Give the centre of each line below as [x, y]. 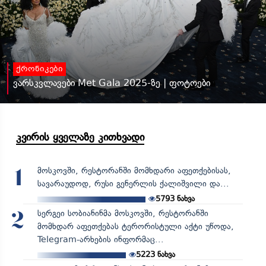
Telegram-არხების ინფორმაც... [100, 239]
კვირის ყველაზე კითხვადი [80, 137]
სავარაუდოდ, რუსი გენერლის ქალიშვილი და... [133, 183]
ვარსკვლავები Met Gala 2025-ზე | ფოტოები [112, 83]
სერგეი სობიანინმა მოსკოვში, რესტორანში [123, 213]
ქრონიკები [39, 69]
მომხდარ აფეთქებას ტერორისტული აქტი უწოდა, [135, 226]
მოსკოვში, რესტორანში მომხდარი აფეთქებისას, [134, 170]
